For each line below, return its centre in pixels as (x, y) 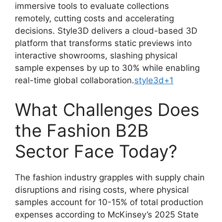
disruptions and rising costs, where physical (102, 190)
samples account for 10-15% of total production (109, 202)
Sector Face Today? (96, 151)
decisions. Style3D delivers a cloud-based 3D (106, 30)
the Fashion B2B (82, 130)
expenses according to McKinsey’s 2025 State (107, 215)
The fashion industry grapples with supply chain (110, 177)
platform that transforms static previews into (103, 43)
